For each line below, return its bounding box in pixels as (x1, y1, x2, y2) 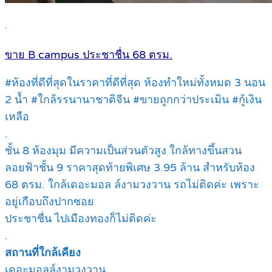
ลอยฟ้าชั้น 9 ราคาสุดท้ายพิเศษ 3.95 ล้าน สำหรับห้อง (5, 160, 255, 174)
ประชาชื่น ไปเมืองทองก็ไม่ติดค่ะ (5, 211, 157, 225)
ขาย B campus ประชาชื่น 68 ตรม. (5, 47, 172, 61)
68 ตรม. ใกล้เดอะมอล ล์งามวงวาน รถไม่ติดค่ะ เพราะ (5, 177, 259, 191)
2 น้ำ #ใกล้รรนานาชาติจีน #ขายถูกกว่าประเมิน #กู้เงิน (5, 92, 262, 106)
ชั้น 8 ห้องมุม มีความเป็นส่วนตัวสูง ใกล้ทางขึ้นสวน (5, 143, 242, 157)
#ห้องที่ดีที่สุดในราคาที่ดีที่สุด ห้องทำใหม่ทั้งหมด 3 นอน (5, 75, 265, 89)
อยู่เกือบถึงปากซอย (5, 194, 94, 208)
